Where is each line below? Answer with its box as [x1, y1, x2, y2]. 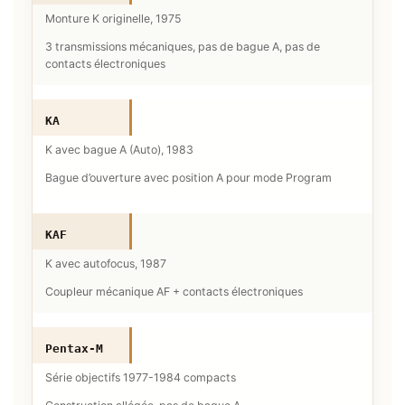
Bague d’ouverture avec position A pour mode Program [45, 170, 332, 184]
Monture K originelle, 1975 [45, 11, 182, 25]
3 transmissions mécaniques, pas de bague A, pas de [45, 39, 320, 53]
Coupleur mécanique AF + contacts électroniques [45, 284, 303, 298]
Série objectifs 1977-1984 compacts [45, 370, 236, 384]
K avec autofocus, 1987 [45, 256, 166, 270]
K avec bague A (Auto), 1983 [45, 142, 193, 156]
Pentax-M [45, 341, 103, 355]
